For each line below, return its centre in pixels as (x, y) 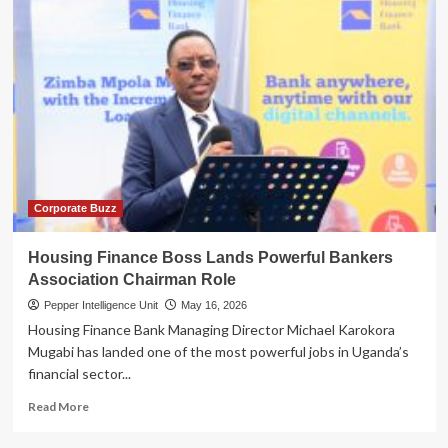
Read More (58, 406)
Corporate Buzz (75, 207)
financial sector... (79, 373)
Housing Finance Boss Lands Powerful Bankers (210, 257)
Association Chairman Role (131, 279)
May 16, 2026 (213, 304)
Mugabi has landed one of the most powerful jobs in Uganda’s (218, 351)
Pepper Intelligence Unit (100, 304)
